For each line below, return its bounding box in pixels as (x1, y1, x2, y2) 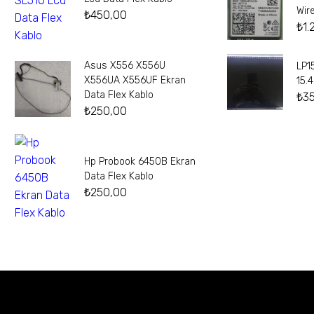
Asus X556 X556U (84, 60, 165, 72)
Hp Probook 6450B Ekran (84, 156, 196, 168)
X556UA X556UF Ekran (84, 74, 186, 87)
